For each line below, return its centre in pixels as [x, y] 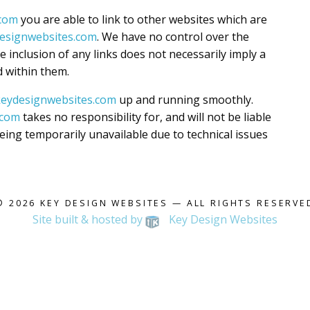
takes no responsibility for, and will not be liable [146, 117]
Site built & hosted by [89, 219]
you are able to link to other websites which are [143, 19]
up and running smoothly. [185, 100]
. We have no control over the [173, 37]
